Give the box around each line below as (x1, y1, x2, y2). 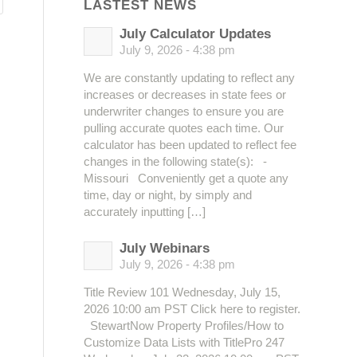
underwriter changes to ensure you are (84, 104, 284, 118)
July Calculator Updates (120, 26, 272, 41)
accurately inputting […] (84, 205, 206, 218)
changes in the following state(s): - (84, 155, 268, 168)
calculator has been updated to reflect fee (84, 138, 297, 151)
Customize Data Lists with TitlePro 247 (84, 335, 285, 349)
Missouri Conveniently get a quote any (84, 171, 289, 185)
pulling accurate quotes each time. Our (84, 121, 284, 135)
